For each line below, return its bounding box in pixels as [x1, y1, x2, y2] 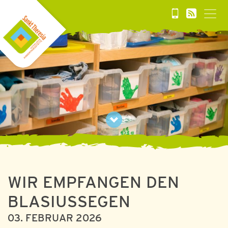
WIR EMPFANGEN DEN [8, 176, 179, 191]
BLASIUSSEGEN [8, 195, 130, 211]
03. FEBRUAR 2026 [8, 214, 102, 224]
